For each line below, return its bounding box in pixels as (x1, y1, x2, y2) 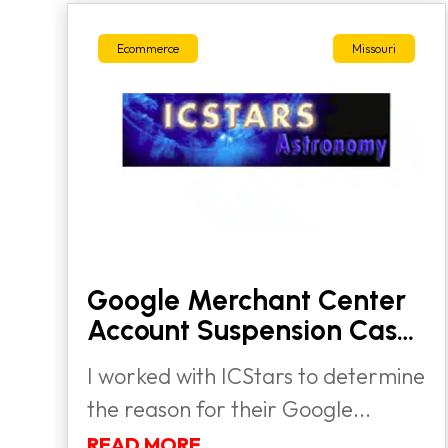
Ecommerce (117, 41, 180, 57)
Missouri (352, 41, 397, 57)
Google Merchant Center (87, 282, 407, 317)
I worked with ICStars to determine (87, 361, 426, 390)
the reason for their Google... (87, 394, 372, 423)
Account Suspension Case (87, 312, 414, 347)
